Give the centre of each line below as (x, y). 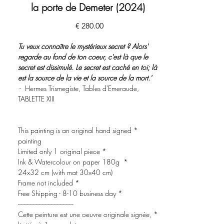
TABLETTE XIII (36, 98)
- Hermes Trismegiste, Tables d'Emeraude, (78, 88)
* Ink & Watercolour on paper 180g (70, 161)
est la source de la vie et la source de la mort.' (85, 77)
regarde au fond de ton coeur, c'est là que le (83, 56)
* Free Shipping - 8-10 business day (119, 193)
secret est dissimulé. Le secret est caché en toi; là (87, 67)
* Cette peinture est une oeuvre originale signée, (85, 214)
